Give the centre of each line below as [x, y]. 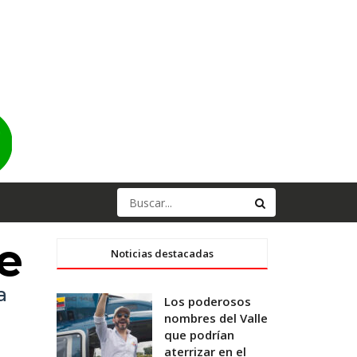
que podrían [199, 335]
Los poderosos [208, 301]
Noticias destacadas [162, 253]
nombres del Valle [216, 318]
